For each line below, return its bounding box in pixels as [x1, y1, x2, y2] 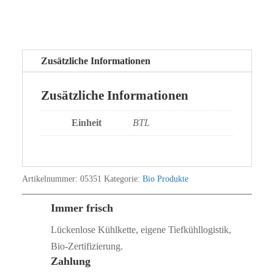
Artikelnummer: [21, 174, 80, 183]
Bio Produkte [142, 174, 188, 183]
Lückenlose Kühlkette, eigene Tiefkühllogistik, [50, 224, 231, 235]
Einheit [72, 117, 102, 128]
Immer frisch [50, 201, 113, 214]
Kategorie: [103, 174, 143, 183]
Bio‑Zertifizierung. [50, 240, 123, 251]
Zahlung [50, 254, 91, 267]
